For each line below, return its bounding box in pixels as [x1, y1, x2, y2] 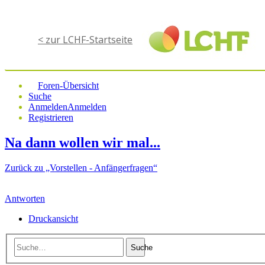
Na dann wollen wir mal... [5, 134, 160, 150]
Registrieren [28, 112, 73, 122]
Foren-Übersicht [38, 80, 99, 91]
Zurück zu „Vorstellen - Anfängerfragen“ [5, 162, 157, 173]
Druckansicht [28, 213, 78, 224]
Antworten [5, 193, 45, 203]
